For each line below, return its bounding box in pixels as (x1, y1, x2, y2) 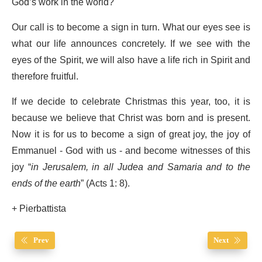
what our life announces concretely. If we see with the (12, 34, 250, 54)
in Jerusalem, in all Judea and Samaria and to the (30, 157, 251, 178)
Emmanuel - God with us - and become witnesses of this (12, 141, 250, 161)
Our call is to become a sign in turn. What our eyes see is (12, 18, 250, 38)
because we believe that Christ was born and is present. (12, 108, 250, 129)
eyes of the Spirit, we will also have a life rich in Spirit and (12, 50, 250, 71)
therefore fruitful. (12, 67, 78, 87)
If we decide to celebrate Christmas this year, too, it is (12, 92, 250, 112)
